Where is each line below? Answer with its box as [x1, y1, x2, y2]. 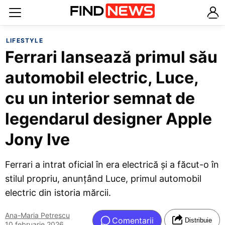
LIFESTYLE [6, 37, 43, 44]
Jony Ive [5, 130, 70, 149]
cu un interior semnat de [5, 88, 195, 108]
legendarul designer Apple [5, 109, 212, 129]
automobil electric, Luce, [5, 68, 198, 87]
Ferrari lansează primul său [5, 47, 217, 67]
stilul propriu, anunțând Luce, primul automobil [5, 173, 201, 184]
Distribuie [185, 216, 212, 224]
